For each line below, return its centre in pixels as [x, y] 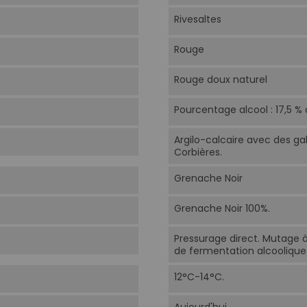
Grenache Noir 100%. [222, 209]
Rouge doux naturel [220, 80]
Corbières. [198, 152]
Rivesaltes [197, 20]
